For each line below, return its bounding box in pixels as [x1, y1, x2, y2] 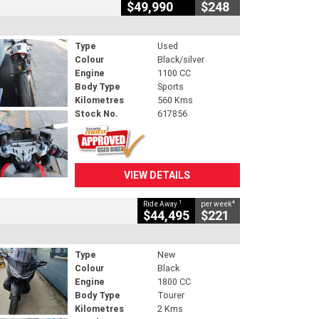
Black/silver [157, 53, 204, 66]
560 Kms [157, 94, 193, 107]
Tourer [157, 288, 184, 301]
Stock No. [74, 108, 118, 120]
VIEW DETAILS [124, 169, 191, 182]
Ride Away [143, 199, 179, 209]
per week [201, 199, 231, 209]
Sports [157, 80, 184, 93]
